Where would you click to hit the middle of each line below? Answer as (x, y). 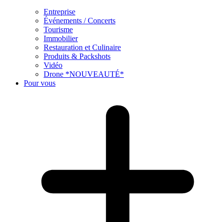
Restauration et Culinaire (82, 47)
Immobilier (61, 38)
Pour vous (40, 83)
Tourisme (58, 29)
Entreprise (59, 12)
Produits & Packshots (77, 56)
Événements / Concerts (80, 21)
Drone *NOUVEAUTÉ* (84, 74)
